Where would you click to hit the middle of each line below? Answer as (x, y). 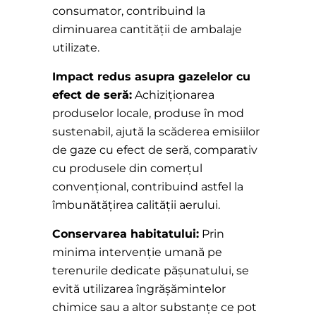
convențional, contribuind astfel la (148, 187)
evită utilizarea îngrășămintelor (139, 289)
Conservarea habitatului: (126, 234)
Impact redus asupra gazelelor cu (151, 77)
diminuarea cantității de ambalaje (147, 30)
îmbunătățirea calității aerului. (136, 205)
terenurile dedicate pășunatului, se (151, 271)
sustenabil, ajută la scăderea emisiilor (156, 132)
